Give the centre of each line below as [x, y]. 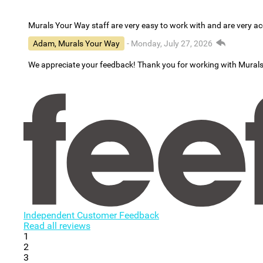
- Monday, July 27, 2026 [170, 44]
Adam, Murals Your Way [76, 44]
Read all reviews [57, 225]
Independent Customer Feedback [91, 215]
